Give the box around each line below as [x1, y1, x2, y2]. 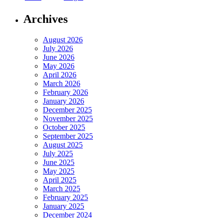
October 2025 [43, 123, 85, 131]
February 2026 [43, 88, 88, 96]
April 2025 [43, 175, 76, 184]
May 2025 [43, 166, 74, 175]
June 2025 [43, 158, 74, 166]
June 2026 [43, 53, 74, 61]
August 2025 [43, 140, 83, 149]
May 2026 [43, 61, 74, 70]
